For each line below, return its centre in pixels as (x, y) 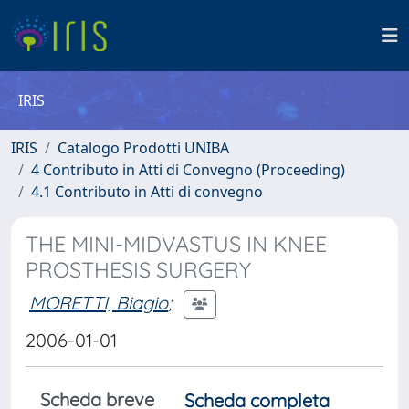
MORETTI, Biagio (99, 302)
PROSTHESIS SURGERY (138, 270)
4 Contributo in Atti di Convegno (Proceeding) (188, 170)
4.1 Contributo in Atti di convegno (147, 192)
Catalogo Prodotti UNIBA (143, 148)
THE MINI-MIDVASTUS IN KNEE (176, 244)
